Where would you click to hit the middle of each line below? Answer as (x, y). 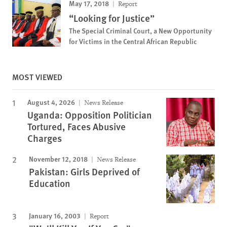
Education (50, 183)
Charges (45, 138)
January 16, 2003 (55, 215)
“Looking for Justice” (112, 18)
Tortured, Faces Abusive (77, 126)
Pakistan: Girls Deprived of (84, 172)
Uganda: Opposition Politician (90, 115)
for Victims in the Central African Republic (133, 41)
